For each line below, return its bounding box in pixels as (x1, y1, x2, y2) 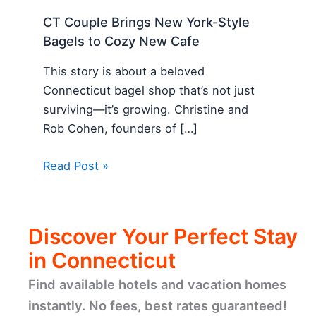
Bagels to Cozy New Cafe (43, 32, 200, 49)
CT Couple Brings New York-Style (43, 13, 250, 30)
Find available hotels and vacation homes (28, 276, 286, 292)
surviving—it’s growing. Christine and (43, 102, 249, 117)
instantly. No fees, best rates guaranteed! (28, 297, 287, 313)
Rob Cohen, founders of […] (43, 121, 198, 136)
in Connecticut (28, 247, 176, 273)
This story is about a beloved (43, 64, 205, 79)
